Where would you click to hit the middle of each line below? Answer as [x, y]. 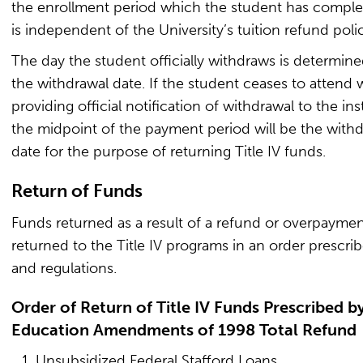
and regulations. [64, 268]
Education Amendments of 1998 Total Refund [184, 330]
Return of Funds [77, 191]
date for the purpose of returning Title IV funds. [169, 152]
